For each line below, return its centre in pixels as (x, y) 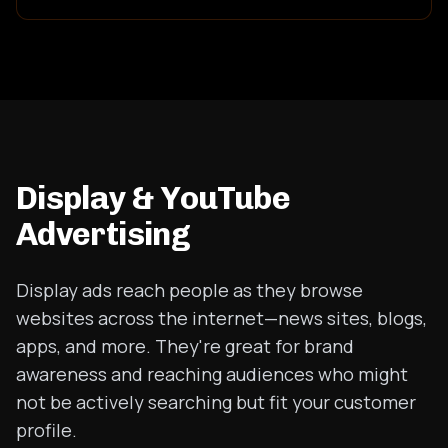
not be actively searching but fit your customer (216, 402)
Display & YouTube (153, 198)
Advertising (103, 234)
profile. (46, 430)
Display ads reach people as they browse (189, 290)
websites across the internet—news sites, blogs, (221, 318)
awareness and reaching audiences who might (212, 374)
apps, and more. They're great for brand (185, 346)
